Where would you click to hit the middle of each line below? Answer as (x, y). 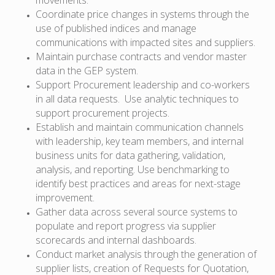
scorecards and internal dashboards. (116, 240)
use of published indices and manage (116, 28)
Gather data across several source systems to (136, 211)
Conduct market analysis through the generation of (146, 254)
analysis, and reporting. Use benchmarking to (132, 169)
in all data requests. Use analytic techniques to (137, 99)
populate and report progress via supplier (126, 226)
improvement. (65, 197)
